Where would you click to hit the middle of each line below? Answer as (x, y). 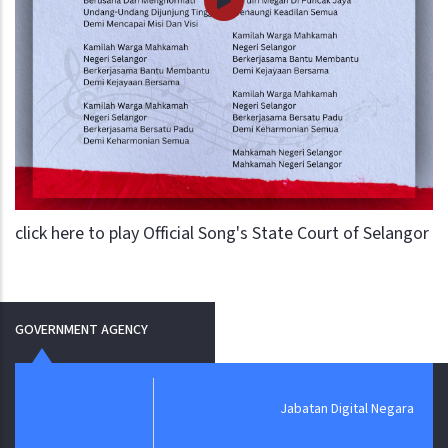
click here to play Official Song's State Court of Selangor (222, 234)
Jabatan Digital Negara (268, 409)
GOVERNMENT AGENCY (81, 330)
